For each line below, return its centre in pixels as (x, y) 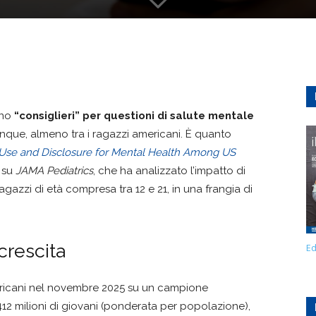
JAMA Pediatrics (54, 171)
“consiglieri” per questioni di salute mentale (134, 116)
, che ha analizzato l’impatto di (169, 171)
